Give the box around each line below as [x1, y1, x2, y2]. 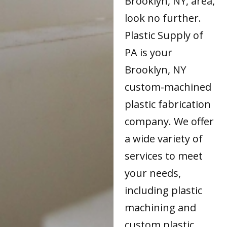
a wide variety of [125, 131, 203, 145]
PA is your [125, 45, 173, 59]
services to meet [125, 148, 203, 163]
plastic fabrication [125, 97, 211, 111]
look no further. [125, 11, 202, 25]
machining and [125, 200, 197, 214]
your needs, [125, 166, 181, 180]
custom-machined [125, 80, 212, 94]
